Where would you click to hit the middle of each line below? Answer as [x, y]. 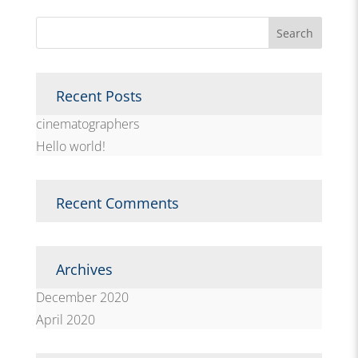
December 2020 [82, 297]
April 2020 [65, 319]
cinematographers [87, 124]
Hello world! [70, 146]
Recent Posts [99, 96]
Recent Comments [117, 203]
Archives [84, 269]
